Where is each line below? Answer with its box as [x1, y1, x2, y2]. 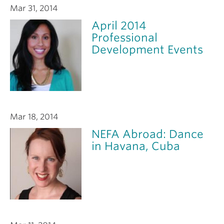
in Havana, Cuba [91, 139, 180, 152]
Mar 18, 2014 [10, 111, 58, 121]
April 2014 [91, 18, 146, 32]
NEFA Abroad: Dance [91, 127, 204, 140]
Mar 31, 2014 [10, 3, 57, 13]
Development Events [91, 42, 203, 56]
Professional [91, 30, 158, 44]
